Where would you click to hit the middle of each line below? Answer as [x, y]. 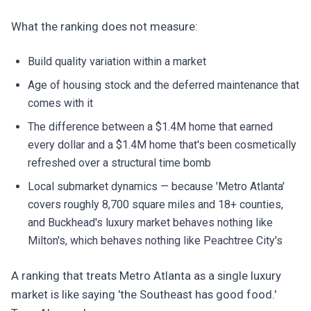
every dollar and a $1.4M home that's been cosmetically [162, 145]
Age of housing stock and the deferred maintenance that [163, 85]
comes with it [60, 103]
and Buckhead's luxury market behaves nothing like [150, 222]
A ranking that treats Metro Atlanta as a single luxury [146, 276]
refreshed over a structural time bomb [119, 163]
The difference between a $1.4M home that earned [150, 127]
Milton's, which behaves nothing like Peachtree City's [155, 241]
